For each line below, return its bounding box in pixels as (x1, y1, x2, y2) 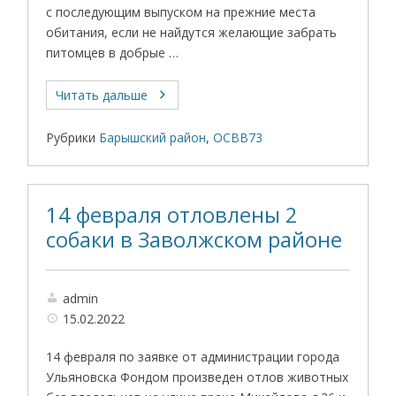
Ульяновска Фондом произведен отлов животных (46, 369, 349, 385)
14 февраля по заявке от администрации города (46, 348, 340, 365)
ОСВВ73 (213, 129, 263, 146)
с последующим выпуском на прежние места (46, 4, 316, 20)
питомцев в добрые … (46, 44, 179, 61)
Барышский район (99, 129, 207, 146)
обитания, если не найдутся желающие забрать (46, 24, 338, 41)
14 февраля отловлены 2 (46, 201, 299, 229)
